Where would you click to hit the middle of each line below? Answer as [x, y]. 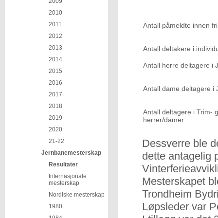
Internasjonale [68, 176]
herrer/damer [163, 120]
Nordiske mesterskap [77, 195]
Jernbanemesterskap [71, 153]
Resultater [63, 164]
